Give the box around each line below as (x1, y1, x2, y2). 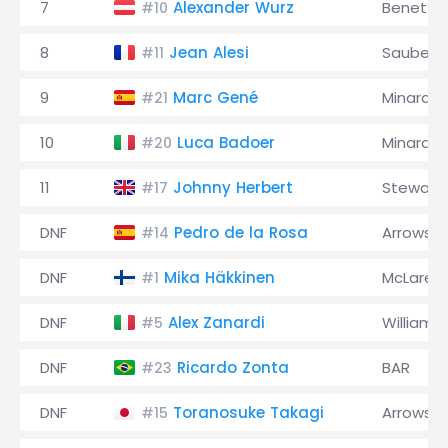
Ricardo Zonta (177, 357, 289, 378)
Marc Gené (173, 87, 258, 108)
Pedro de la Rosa (174, 222, 308, 243)
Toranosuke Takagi (173, 402, 324, 423)
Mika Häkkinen (164, 267, 275, 288)
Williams (382, 312, 442, 333)
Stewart (382, 177, 442, 198)
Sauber (382, 42, 435, 63)
